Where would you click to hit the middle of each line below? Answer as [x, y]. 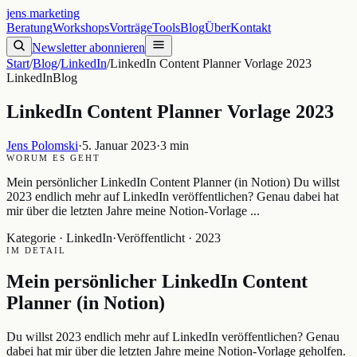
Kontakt [251, 27]
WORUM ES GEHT [53, 157]
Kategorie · [35, 237]
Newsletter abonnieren [88, 47]
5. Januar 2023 [119, 145]
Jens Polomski [42, 145]
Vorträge [131, 27]
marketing [55, 13]
